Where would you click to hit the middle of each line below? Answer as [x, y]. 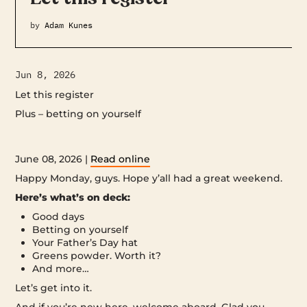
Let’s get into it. [54, 287]
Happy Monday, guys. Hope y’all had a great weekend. [149, 178]
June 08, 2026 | [53, 159]
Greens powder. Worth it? [97, 255]
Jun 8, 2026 [46, 74]
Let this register [55, 94]
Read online [121, 159]
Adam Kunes [68, 25]
